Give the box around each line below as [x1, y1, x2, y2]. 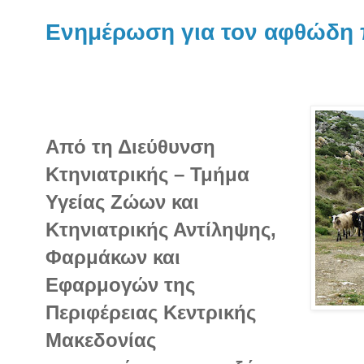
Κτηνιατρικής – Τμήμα [45, 162, 249, 185]
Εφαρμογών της [45, 273, 195, 296]
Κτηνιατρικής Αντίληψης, [45, 218, 276, 240]
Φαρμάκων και [45, 245, 180, 268]
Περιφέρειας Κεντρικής [45, 301, 256, 323]
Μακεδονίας [45, 328, 156, 351]
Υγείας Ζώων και [45, 190, 199, 213]
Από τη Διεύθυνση [45, 135, 215, 158]
